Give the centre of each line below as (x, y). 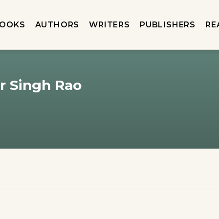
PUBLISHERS (167, 24)
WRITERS (109, 24)
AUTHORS (57, 24)
